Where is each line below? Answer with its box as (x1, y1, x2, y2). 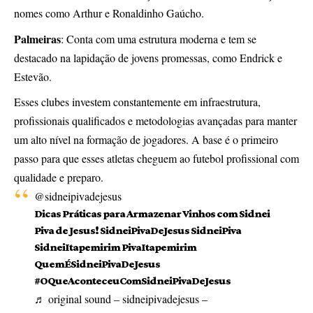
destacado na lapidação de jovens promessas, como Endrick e (14, 50, 282, 65)
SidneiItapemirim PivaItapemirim (34, 241, 196, 254)
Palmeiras (14, 30, 61, 47)
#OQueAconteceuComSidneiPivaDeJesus (34, 275, 231, 287)
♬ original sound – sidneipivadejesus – (34, 291, 208, 307)
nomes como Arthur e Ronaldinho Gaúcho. (14, 6, 204, 21)
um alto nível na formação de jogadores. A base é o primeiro (14, 132, 278, 147)
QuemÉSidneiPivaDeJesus (34, 258, 160, 270)
